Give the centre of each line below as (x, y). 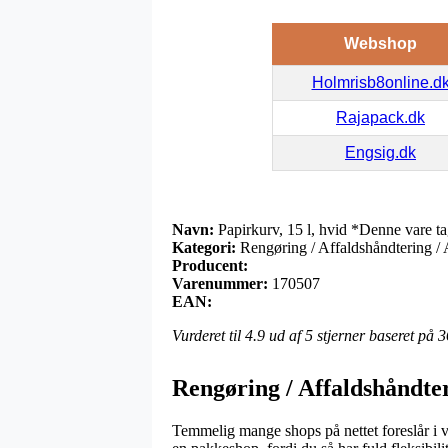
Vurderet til (208, 335)
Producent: (210, 265)
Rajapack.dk (380, 117)
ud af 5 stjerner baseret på (351, 335)
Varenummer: (220, 283)
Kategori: (204, 247)
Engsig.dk (380, 152)
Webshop (380, 43)
